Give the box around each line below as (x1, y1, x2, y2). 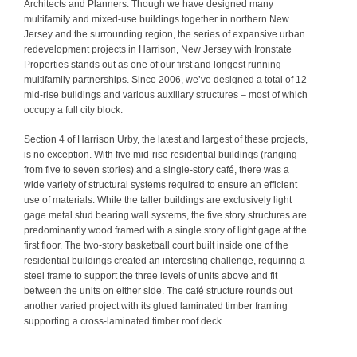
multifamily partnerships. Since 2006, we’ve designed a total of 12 (24, 73, 307, 85)
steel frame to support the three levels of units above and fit (24, 269, 277, 281)
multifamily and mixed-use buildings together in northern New (24, 13, 289, 25)
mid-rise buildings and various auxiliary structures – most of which (24, 88, 308, 100)
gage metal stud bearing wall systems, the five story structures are (24, 209, 307, 221)
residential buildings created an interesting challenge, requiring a (24, 254, 305, 266)
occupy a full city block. (24, 104, 123, 116)
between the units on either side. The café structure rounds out (24, 284, 292, 296)
